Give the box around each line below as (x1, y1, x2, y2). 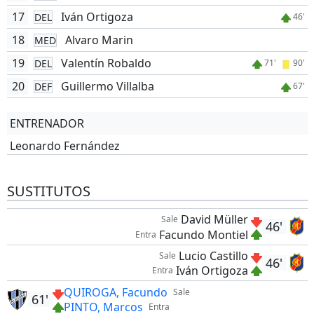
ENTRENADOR (9, 116, 84, 131)
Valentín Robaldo (60, 55, 151, 71)
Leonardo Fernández (9, 138, 120, 153)
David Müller (180, 212, 248, 228)
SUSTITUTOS (6, 182, 90, 200)
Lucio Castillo (178, 248, 248, 264)
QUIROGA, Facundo (63, 284, 168, 300)
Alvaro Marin (64, 32, 133, 48)
